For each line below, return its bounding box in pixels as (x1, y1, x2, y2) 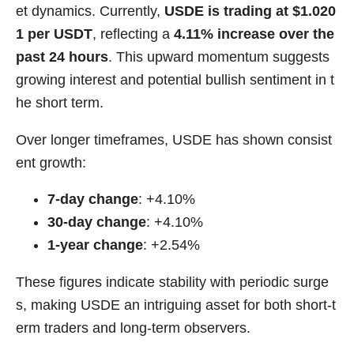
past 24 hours (16, 49, 108, 66)
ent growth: (16, 154, 86, 171)
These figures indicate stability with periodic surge (16, 273, 329, 290)
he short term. (16, 95, 104, 111)
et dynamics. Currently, (16, 3, 164, 20)
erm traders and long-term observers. (16, 319, 250, 336)
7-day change (47, 191, 138, 208)
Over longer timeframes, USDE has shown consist (16, 131, 332, 148)
